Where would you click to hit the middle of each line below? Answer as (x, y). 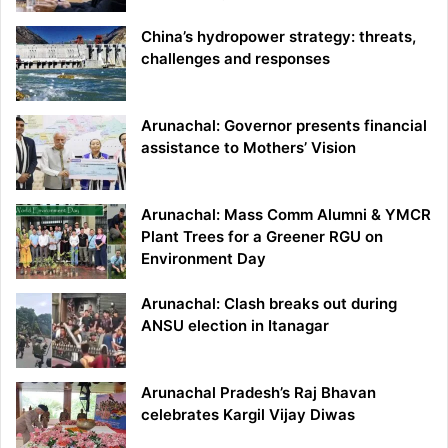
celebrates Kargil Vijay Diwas (248, 415)
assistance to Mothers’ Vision (248, 148)
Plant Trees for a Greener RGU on (262, 237)
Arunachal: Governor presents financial (284, 126)
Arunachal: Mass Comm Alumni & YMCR (286, 215)
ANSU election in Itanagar (235, 326)
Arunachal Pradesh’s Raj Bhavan (258, 393)
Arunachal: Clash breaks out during (269, 304)
